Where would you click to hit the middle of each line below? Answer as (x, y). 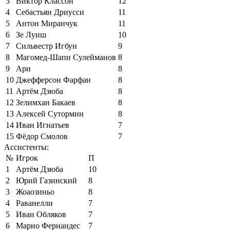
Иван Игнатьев (43, 125)
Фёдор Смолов (42, 136)
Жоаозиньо (35, 191)
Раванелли (34, 203)
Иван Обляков (41, 214)
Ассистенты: (26, 147)
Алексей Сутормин (50, 113)
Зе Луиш (31, 34)
